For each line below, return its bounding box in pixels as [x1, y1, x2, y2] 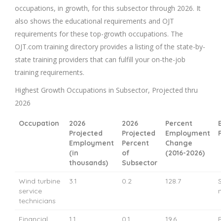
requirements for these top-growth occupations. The [15, 29, 183, 38]
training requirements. [15, 67, 84, 77]
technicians [19, 196, 56, 205]
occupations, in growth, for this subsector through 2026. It [15, 3, 201, 13]
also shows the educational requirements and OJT [15, 16, 174, 26]
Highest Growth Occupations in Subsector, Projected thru [15, 85, 198, 95]
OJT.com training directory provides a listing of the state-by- [15, 41, 205, 51]
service [19, 186, 42, 195]
